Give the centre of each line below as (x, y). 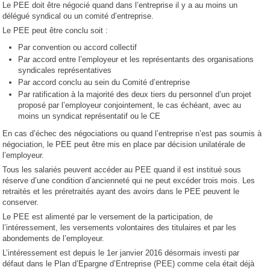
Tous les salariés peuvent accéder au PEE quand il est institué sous (122, 170)
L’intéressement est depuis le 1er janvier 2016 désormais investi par (121, 253)
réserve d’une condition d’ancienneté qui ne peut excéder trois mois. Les (129, 181)
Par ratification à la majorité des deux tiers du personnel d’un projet (135, 95)
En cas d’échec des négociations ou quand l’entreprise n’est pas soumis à (132, 134)
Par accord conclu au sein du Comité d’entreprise (104, 83)
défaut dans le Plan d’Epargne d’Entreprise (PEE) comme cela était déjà (129, 264)
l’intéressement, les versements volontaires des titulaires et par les (120, 228)
